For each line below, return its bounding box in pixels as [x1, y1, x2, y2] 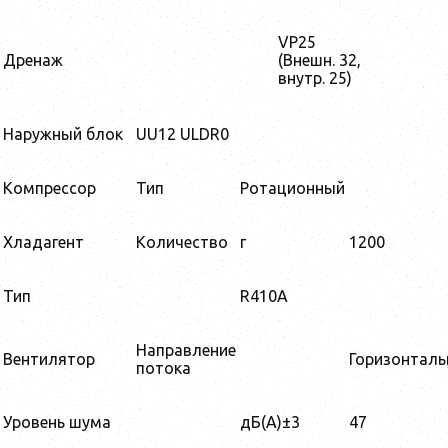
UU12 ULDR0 [136, 125, 229, 144]
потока [136, 359, 191, 378]
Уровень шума [3, 413, 111, 432]
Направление [136, 341, 236, 360]
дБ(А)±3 [240, 413, 300, 432]
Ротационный [240, 179, 345, 198]
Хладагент [3, 233, 84, 252]
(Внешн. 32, [278, 51, 361, 70]
